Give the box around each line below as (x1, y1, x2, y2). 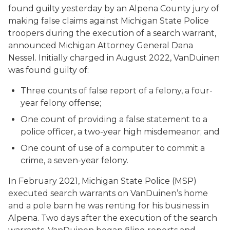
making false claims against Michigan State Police (8, 16, 209, 26)
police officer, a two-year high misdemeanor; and (21, 127, 220, 137)
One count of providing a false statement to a (21, 114, 207, 124)
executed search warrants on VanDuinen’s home (8, 188, 208, 198)
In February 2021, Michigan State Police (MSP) (8, 176, 197, 186)
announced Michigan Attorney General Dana (8, 41, 193, 50)
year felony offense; (21, 98, 101, 108)
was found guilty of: (8, 65, 89, 75)
